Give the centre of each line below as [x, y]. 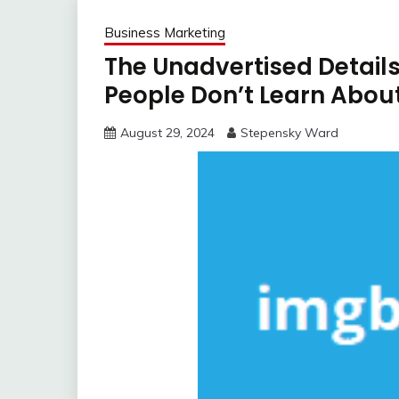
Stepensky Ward [289, 133]
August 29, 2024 [167, 133]
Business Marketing [165, 33]
